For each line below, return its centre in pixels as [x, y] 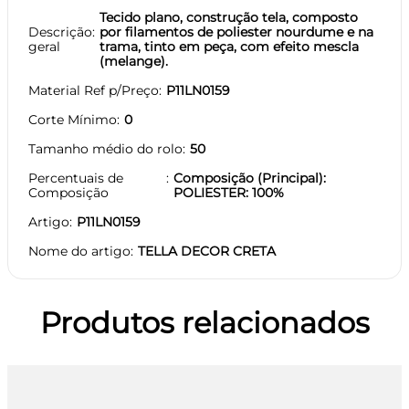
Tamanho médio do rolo [105, 148]
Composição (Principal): [250, 178]
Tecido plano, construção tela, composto [229, 17]
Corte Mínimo [73, 119]
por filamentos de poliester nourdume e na [236, 31]
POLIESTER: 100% [229, 192]
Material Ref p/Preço [94, 90]
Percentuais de [76, 178]
